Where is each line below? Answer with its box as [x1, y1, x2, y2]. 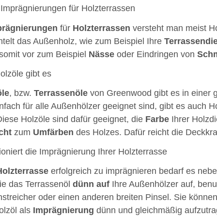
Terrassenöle [33, 88, 88, 98]
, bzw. [9, 88, 34, 98]
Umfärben [32, 127, 74, 137]
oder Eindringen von [114, 49, 197, 59]
